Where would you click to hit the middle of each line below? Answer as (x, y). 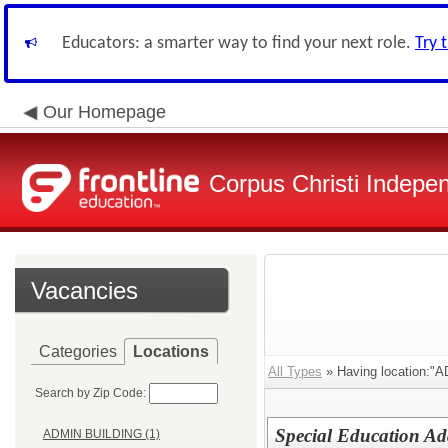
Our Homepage (104, 112)
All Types (295, 371)
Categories (78, 351)
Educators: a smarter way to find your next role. (238, 43)
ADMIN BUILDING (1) (101, 434)
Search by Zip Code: (90, 393)
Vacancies (84, 290)
